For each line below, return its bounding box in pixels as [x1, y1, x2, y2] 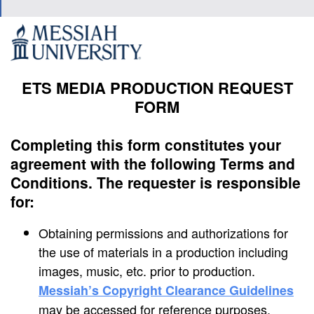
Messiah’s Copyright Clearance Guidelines [39, 280, 294, 299]
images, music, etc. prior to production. [39, 261, 255, 280]
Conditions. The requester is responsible [11, 171, 301, 193]
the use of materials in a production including [39, 242, 288, 261]
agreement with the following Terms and [11, 152, 295, 174]
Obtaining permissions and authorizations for [39, 223, 288, 242]
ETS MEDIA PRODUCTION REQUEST [21, 76, 293, 99]
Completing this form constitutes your [11, 133, 281, 155]
